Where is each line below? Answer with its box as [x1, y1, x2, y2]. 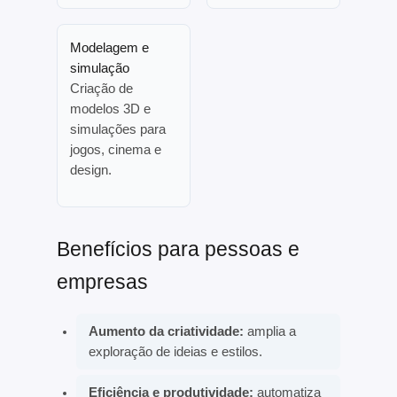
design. [70, 162, 113, 177]
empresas [56, 270, 148, 294]
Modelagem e [70, 40, 150, 55]
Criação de [70, 81, 134, 96]
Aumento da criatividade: [89, 323, 245, 339]
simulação [70, 60, 130, 75]
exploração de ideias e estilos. [89, 344, 263, 359]
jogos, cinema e [70, 142, 162, 157]
